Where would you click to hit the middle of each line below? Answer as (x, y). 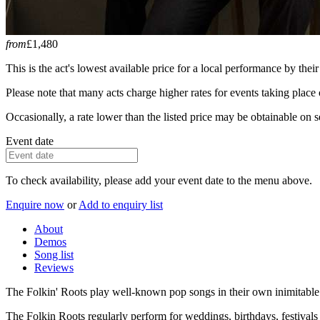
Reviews (54, 267)
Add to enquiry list (121, 204)
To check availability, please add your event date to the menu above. (159, 180)
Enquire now (35, 204)
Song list (54, 254)
